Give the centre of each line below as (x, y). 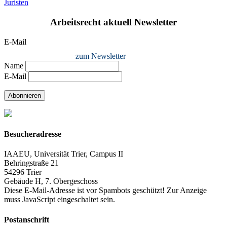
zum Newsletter (101, 56)
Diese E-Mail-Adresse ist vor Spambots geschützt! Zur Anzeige (105, 191)
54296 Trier (23, 172)
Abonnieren (25, 95)
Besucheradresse (33, 134)
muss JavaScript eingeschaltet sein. (60, 200)
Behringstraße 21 (31, 163)
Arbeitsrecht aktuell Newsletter (113, 22)
